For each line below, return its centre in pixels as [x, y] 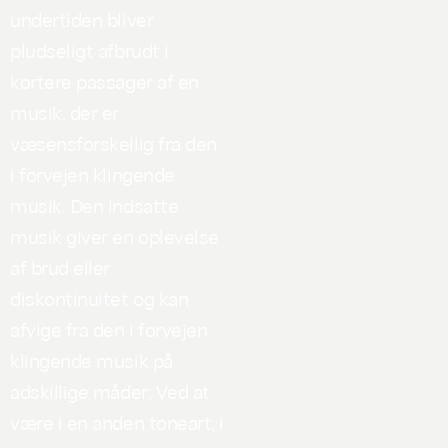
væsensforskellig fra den [113, 142]
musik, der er [64, 111]
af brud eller [60, 266]
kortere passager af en [104, 80]
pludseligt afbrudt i [89, 49]
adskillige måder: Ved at [110, 390]
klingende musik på [91, 359]
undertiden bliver [82, 18]
